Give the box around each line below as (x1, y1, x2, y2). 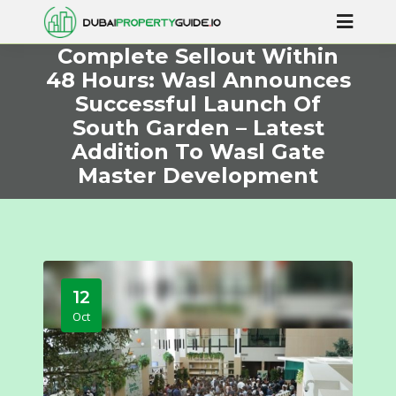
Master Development (78, 163, 318, 188)
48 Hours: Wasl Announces (45, 67, 351, 93)
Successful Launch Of (75, 91, 321, 117)
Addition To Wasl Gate (71, 139, 325, 164)
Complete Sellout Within (57, 43, 339, 69)
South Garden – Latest (72, 115, 324, 141)
